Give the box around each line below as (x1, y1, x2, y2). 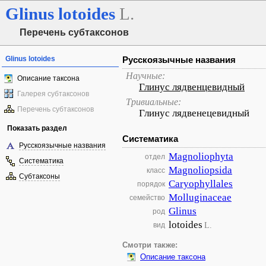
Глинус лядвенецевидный (139, 107, 249, 119)
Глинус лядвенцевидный (139, 81, 245, 93)
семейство (129, 194, 165, 202)
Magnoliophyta (169, 151, 233, 162)
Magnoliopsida (169, 164, 232, 176)
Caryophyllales (169, 178, 233, 189)
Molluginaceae (169, 192, 232, 203)
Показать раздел (7, 124, 67, 132)
